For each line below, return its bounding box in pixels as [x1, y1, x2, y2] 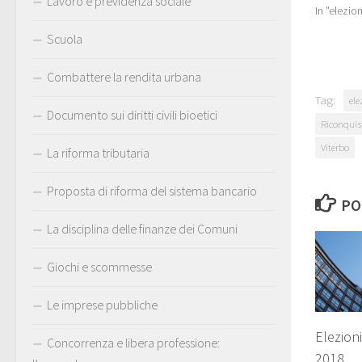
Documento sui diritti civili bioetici [47, 106, 217, 123]
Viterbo [321, 140, 349, 154]
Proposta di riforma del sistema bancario [47, 182, 257, 199]
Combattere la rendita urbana [47, 68, 201, 85]
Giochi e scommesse [47, 258, 152, 275]
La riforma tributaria [47, 144, 149, 161]
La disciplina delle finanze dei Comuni [47, 220, 238, 237]
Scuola [47, 30, 82, 47]
